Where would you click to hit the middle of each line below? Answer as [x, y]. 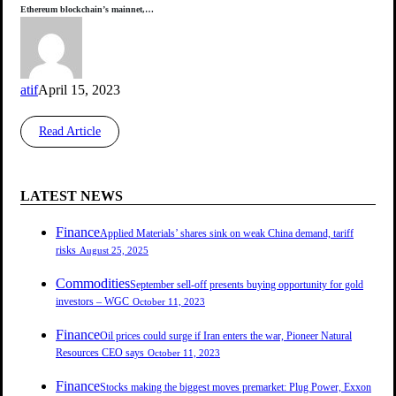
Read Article [70, 131]
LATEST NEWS [72, 196]
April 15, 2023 [79, 89]
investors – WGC [92, 301]
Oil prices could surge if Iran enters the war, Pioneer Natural [226, 335]
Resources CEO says [100, 352]
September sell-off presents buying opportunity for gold [247, 284]
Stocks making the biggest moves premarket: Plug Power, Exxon [236, 387]
